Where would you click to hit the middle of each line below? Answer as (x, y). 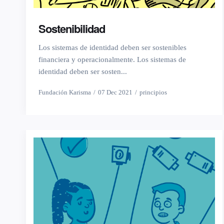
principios (153, 92)
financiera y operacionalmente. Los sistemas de (112, 59)
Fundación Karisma (65, 92)
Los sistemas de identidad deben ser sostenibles (112, 47)
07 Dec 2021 (115, 92)
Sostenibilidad (72, 28)
